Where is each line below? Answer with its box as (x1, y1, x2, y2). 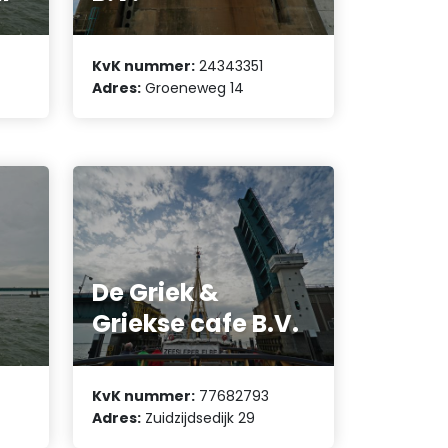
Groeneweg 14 (141, 77, 245, 98)
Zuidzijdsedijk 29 (141, 407, 256, 428)
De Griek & (92, 275, 220, 309)
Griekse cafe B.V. (92, 306, 300, 340)
